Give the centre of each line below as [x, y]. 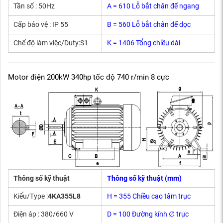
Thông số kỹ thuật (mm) [144, 178]
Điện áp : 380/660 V [44, 214]
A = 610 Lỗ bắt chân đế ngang [153, 6]
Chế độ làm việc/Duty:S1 [51, 43]
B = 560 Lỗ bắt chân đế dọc [149, 25]
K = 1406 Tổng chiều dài [144, 43]
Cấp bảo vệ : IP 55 [41, 25]
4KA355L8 [64, 196]
